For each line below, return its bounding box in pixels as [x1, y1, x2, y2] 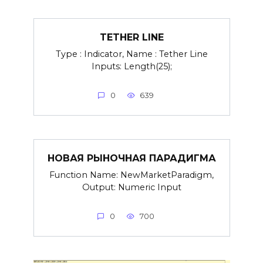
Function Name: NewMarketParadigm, [49, 170, 214, 181]
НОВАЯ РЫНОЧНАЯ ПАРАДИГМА [47, 152, 216, 164]
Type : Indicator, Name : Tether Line [55, 49, 208, 60]
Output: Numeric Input [82, 182, 181, 193]
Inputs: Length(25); [91, 61, 172, 72]
